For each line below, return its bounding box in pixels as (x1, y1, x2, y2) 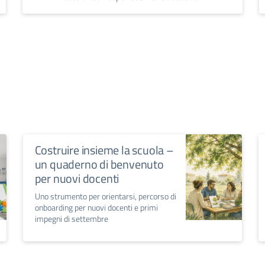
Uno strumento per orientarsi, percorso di (34, 190, 176, 203)
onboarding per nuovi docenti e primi (34, 201, 158, 214)
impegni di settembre (34, 212, 108, 225)
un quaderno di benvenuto (34, 155, 164, 174)
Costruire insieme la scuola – (34, 141, 174, 160)
